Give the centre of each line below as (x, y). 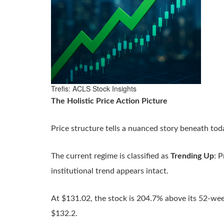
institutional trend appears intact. (110, 171)
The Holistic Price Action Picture (109, 101)
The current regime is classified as (111, 156)
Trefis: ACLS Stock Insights (94, 88)
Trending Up (192, 156)
